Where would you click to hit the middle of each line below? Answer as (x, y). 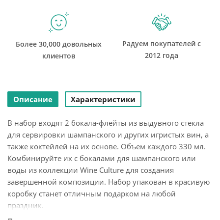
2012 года (161, 55)
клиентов (59, 56)
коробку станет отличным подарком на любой (92, 193)
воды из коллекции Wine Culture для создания (91, 170)
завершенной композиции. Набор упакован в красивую (109, 182)
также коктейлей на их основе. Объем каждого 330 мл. (107, 146)
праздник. (26, 205)
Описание (33, 99)
